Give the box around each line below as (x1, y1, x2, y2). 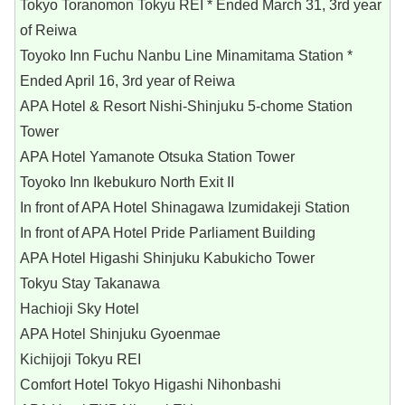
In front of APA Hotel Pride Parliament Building (20, 225, 316, 241)
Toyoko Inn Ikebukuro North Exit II (20, 174, 234, 191)
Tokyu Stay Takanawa (20, 276, 160, 292)
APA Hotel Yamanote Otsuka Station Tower (20, 149, 295, 165)
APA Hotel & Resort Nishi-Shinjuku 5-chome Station (20, 99, 353, 115)
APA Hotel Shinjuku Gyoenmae (20, 326, 221, 343)
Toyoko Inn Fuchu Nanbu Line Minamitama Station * (20, 48, 353, 64)
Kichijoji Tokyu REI (20, 352, 141, 368)
